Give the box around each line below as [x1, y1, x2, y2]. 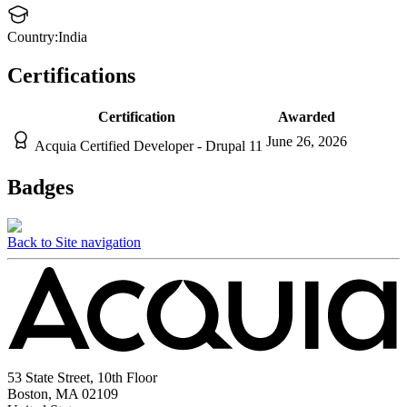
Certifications [7, 64, 135, 87]
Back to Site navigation [7, 233, 141, 250]
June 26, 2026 [266, 133, 347, 149]
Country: [7, 29, 58, 45]
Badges [7, 174, 74, 199]
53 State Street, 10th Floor [7, 369, 157, 385]
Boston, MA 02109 [7, 385, 118, 402]
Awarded [278, 108, 335, 124]
